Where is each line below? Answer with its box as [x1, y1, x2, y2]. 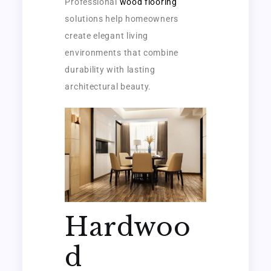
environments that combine [65, 48, 178, 58]
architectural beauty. [65, 82, 152, 92]
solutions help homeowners [65, 14, 178, 24]
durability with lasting [65, 65, 155, 75]
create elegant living [65, 31, 149, 41]
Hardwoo [65, 211, 191, 243]
